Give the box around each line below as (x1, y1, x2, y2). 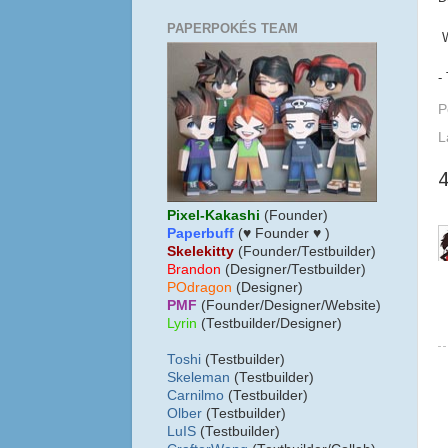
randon (176, 262, 221, 278)
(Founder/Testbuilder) (238, 244, 376, 260)
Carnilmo (167, 388, 224, 404)
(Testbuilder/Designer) (197, 316, 342, 332)
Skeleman (167, 370, 230, 386)
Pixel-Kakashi (167, 208, 260, 224)
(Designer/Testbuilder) (225, 262, 366, 278)
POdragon (167, 280, 232, 296)
